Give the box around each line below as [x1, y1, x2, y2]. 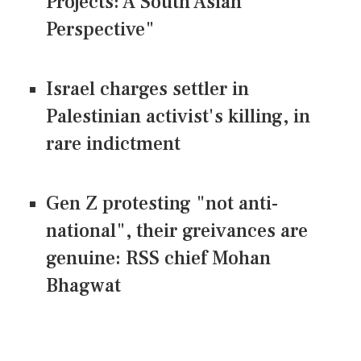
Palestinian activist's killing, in [46, 104, 310, 130]
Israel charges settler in [46, 77, 249, 102]
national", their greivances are [46, 218, 308, 244]
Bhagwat [46, 273, 121, 299]
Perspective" [46, 17, 155, 43]
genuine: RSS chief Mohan [46, 246, 271, 272]
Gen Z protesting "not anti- [46, 191, 278, 217]
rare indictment [46, 131, 180, 157]
